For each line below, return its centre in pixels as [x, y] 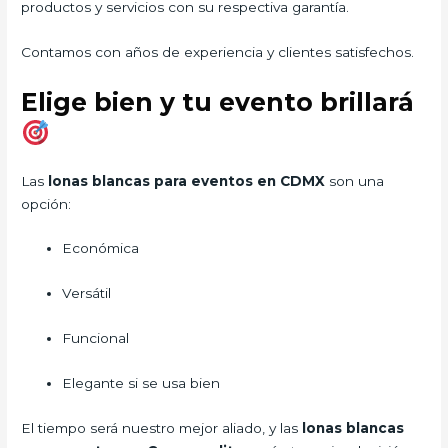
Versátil [87, 293]
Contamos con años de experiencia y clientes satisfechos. [218, 51]
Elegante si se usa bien [141, 383]
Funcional [96, 338]
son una [355, 180]
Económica [101, 248]
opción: [46, 203]
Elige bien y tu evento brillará [218, 101]
